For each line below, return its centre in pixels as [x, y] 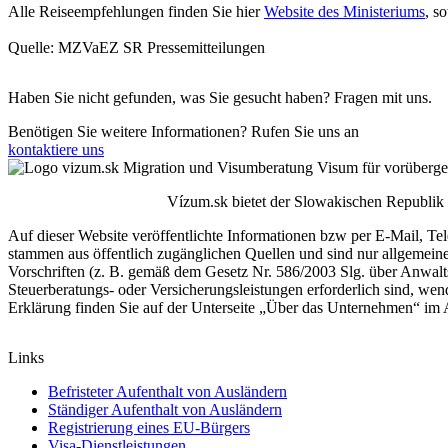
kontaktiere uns [56, 150]
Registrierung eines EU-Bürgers [149, 428]
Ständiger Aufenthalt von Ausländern [165, 410]
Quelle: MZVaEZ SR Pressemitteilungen [136, 48]
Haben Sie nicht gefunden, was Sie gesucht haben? [171, 98]
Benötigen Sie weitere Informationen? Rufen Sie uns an [185, 132]
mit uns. [407, 98]
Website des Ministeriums [344, 12]
